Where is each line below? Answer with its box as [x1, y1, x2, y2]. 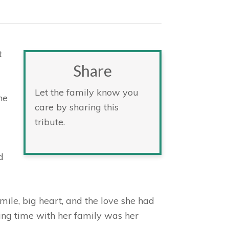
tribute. [35, 116, 65, 128]
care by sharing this [35, 101, 119, 113]
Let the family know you [35, 86, 139, 98]
